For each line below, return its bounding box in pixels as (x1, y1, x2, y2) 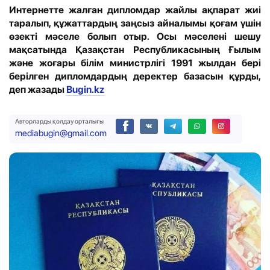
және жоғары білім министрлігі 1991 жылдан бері (9, 57, 261, 69)
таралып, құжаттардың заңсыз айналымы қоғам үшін (9, 17, 261, 30)
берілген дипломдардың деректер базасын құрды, (9, 71, 261, 83)
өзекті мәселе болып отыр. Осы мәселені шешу (9, 31, 261, 43)
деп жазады (9, 84, 66, 96)
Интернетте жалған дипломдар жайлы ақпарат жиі (9, 4, 261, 16)
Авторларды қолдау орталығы (15, 118, 104, 126)
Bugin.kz (66, 84, 104, 96)
